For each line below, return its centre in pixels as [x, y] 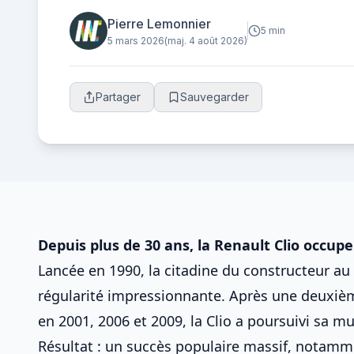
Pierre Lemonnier [159, 24]
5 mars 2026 [136, 41]
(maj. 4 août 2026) [206, 41]
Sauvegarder [215, 97]
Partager [118, 97]
